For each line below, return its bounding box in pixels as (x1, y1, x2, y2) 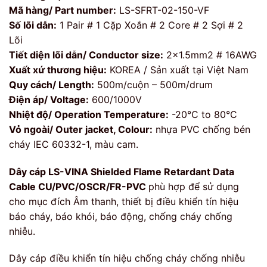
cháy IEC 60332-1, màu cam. (9, 138, 138, 150)
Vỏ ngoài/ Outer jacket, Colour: (9, 123, 153, 135)
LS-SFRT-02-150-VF (116, 4, 209, 16)
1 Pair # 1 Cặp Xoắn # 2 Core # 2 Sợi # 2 (57, 18, 243, 31)
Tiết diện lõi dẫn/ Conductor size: (9, 48, 163, 61)
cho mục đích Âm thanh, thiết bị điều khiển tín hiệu (9, 195, 238, 207)
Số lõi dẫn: (9, 18, 57, 31)
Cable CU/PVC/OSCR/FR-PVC (9, 180, 148, 193)
